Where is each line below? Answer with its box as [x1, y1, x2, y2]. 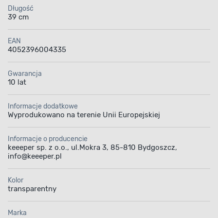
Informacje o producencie [8, 135, 88, 144]
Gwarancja [8, 70, 42, 78]
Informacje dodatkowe [8, 102, 78, 111]
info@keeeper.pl [8, 152, 62, 161]
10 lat [8, 78, 26, 87]
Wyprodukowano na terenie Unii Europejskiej [8, 110, 160, 120]
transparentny [8, 184, 56, 194]
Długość [8, 4, 34, 13]
